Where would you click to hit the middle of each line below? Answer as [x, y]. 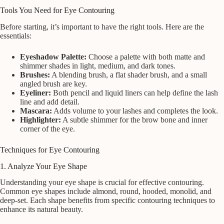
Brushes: [35, 74]
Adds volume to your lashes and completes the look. [135, 110]
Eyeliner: [35, 92]
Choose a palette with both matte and [146, 56]
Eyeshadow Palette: [53, 56]
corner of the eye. [47, 128]
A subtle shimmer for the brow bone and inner [134, 119]
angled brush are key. [53, 83]
